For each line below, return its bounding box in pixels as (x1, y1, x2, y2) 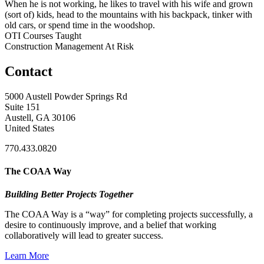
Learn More (5, 250, 49, 261)
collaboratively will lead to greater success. (5, 230, 163, 241)
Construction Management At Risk (5, 41, 134, 51)
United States (5, 123, 54, 133)
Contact (5, 63, 52, 79)
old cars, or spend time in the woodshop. (5, 19, 155, 30)
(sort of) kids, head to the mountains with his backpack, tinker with (5, 9, 252, 19)
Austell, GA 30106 (5, 112, 75, 123)
